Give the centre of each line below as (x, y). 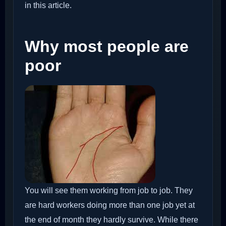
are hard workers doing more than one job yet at (110, 205)
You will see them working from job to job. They (109, 190)
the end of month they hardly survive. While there (111, 219)
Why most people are (107, 47)
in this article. (48, 6)
